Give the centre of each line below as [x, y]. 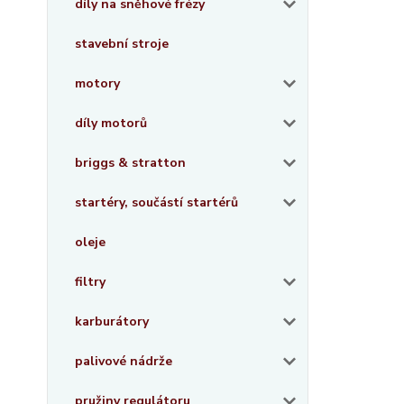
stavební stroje [122, 44]
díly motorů [111, 123]
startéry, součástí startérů [156, 202]
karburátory [112, 321]
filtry [90, 282]
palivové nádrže [124, 361]
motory [97, 83]
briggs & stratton [130, 163]
